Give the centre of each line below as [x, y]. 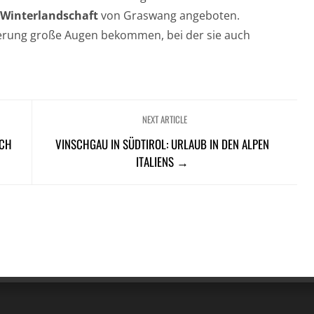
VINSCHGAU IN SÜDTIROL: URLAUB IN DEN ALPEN [162, 144]
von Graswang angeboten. [170, 15]
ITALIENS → [162, 162]
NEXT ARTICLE [165, 119]
